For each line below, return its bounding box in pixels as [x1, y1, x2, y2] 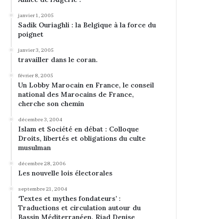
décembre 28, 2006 [18, 160, 66, 166]
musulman [18, 143, 51, 152]
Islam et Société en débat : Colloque [18, 125, 139, 133]
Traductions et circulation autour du [18, 203, 141, 212]
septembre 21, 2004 [18, 186, 67, 192]
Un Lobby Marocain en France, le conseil [18, 81, 154, 89]
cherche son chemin [18, 99, 85, 108]
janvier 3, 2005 [18, 47, 54, 53]
